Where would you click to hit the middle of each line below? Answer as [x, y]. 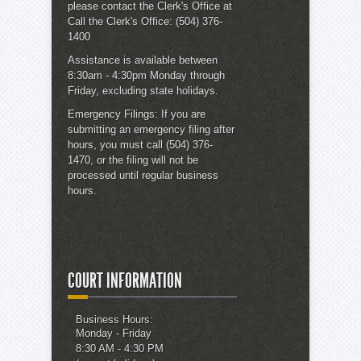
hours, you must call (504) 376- [140, 144]
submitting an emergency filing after [151, 129]
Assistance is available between [143, 60]
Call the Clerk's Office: [120, 21]
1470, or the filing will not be [133, 160]
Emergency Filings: [113, 114]
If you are [182, 114]
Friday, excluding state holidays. [143, 90]
